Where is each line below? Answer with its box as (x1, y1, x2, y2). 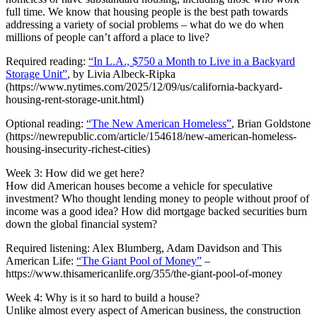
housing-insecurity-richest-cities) (6, 142, 150, 155)
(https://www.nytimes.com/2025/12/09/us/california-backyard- (6, 80, 282, 93)
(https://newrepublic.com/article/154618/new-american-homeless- (6, 129, 296, 142)
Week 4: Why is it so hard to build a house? (6, 291, 200, 304)
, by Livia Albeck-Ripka (67, 67, 175, 80)
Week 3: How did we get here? (6, 166, 144, 179)
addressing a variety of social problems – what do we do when (6, 18, 284, 30)
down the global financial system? (6, 217, 157, 230)
